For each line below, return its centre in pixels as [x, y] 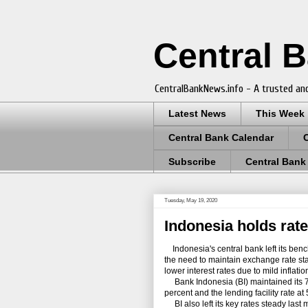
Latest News [197, 114]
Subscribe [192, 161]
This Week [280, 114]
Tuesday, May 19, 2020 [191, 201]
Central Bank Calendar [221, 138]
